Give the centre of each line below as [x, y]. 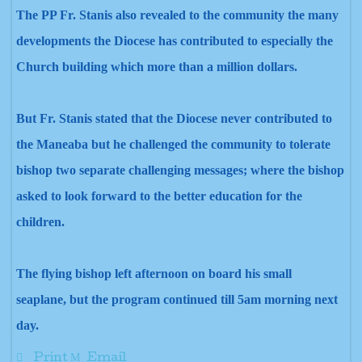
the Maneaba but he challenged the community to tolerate [173, 144]
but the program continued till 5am [164, 299]
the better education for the [226, 196]
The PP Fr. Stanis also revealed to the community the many [177, 15]
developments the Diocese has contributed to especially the [175, 41]
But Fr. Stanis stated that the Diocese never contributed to [174, 118]
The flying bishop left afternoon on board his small [154, 274]
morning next [299, 299]
